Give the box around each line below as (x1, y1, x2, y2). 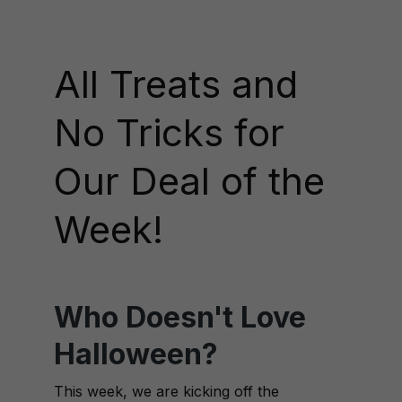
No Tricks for (54, 109, 284, 155)
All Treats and (54, 61, 298, 107)
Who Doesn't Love (54, 300, 306, 335)
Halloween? (54, 336, 218, 371)
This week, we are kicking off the (54, 382, 279, 400)
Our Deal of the (54, 158, 325, 204)
